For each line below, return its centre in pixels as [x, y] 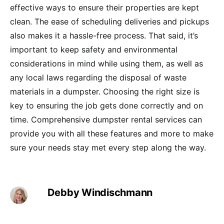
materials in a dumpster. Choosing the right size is [105, 92]
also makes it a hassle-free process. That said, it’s [104, 36]
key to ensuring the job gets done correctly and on [106, 106]
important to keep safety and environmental [94, 50]
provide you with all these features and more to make [112, 134]
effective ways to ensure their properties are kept [104, 8]
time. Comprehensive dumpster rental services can [106, 120]
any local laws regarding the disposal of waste [98, 78]
